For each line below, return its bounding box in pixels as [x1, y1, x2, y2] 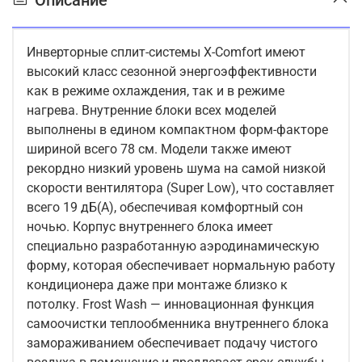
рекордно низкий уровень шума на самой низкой [27, 161, 326, 177]
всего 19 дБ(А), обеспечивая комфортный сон [27, 200, 303, 216]
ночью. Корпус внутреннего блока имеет [27, 219, 273, 235]
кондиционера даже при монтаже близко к [27, 277, 288, 293]
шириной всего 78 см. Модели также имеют [27, 141, 292, 158]
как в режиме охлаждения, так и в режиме [27, 83, 284, 99]
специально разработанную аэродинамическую [27, 238, 319, 255]
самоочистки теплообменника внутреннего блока [27, 316, 329, 332]
